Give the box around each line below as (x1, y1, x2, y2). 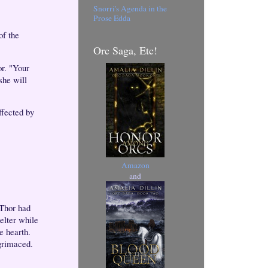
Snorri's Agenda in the (93, 3, 167, 14)
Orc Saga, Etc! (93, 42, 157, 57)
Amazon (121, 159, 150, 170)
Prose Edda (93, 13, 130, 24)
